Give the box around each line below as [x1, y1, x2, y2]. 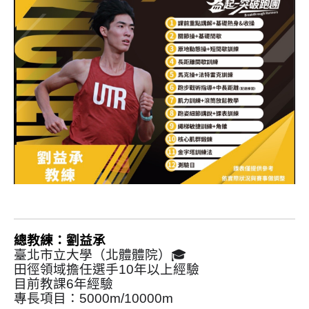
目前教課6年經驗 [14, 276, 113, 291]
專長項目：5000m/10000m [14, 290, 173, 306]
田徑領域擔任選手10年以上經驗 [14, 261, 199, 277]
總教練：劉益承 [14, 232, 106, 248]
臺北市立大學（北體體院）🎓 [14, 247, 186, 262]
